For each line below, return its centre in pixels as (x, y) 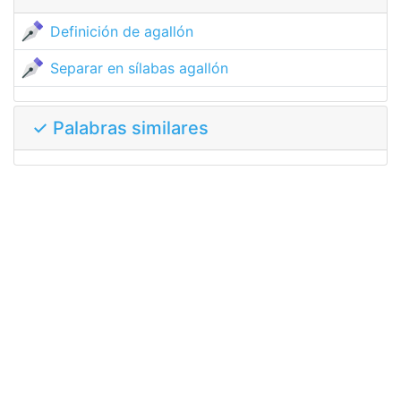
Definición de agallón (122, 31)
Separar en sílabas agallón (139, 68)
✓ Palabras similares (120, 128)
